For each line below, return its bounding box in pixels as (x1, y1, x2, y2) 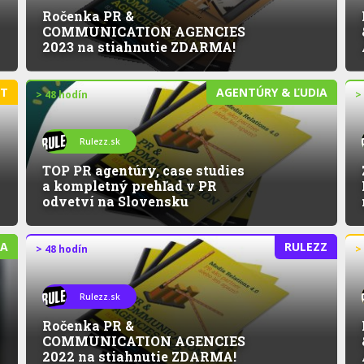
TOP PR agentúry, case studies (42, 162, 245, 180)
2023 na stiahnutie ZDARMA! (42, 37, 236, 55)
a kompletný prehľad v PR (42, 177, 217, 195)
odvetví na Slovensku (42, 193, 188, 210)
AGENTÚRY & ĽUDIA (216, 84, 327, 100)
